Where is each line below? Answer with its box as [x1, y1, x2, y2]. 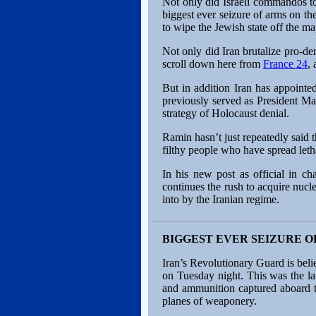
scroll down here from [162, 58, 263, 70]
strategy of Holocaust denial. [162, 107, 289, 119]
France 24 [263, 58, 308, 70]
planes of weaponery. [162, 295, 257, 307]
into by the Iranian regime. [162, 193, 279, 205]
